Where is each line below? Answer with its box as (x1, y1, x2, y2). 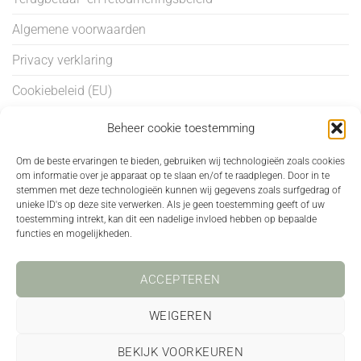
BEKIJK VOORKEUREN (117, 344, 244, 359)
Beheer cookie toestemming (106, 121, 255, 136)
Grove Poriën (12, 206, 85, 222)
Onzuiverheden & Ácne (12, 237, 139, 253)
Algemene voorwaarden (12, 21, 146, 37)
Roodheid (12, 298, 66, 314)
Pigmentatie (12, 268, 81, 284)
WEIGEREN (148, 308, 213, 323)
